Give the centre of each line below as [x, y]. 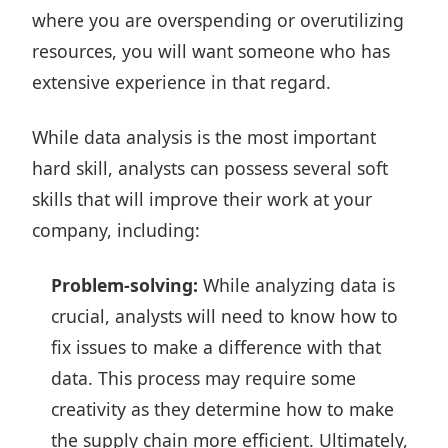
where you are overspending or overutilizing [218, 20]
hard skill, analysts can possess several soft [210, 168]
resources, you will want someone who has [211, 51]
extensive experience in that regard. [181, 82]
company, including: [116, 230]
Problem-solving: [125, 285]
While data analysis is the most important [204, 137]
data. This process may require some [204, 378]
